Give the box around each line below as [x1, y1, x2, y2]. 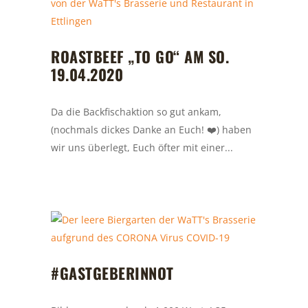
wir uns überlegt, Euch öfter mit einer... [51, 141, 233, 155]
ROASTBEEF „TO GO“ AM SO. [51, 45, 229, 68]
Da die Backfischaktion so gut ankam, [51, 105, 221, 119]
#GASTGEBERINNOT [51, 262, 174, 285]
